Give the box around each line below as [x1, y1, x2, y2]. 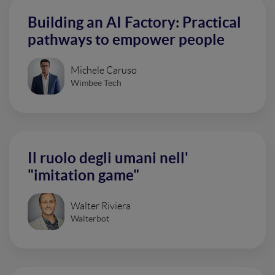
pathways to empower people [28, 31, 225, 48]
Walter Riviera [71, 200, 131, 211]
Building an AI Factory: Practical [28, 14, 241, 31]
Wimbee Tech [71, 77, 122, 88]
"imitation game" [28, 167, 139, 184]
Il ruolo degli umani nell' [28, 150, 188, 166]
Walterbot [71, 213, 109, 223]
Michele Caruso [71, 64, 137, 76]
